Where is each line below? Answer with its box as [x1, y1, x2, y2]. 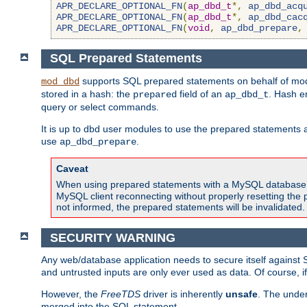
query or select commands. [41, 101, 159, 113]
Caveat [56, 163, 88, 175]
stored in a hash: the [41, 88, 133, 100]
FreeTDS [101, 288, 140, 300]
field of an [177, 88, 225, 100]
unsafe [225, 288, 258, 300]
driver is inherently [140, 288, 225, 300]
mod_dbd [41, 76, 79, 88]
